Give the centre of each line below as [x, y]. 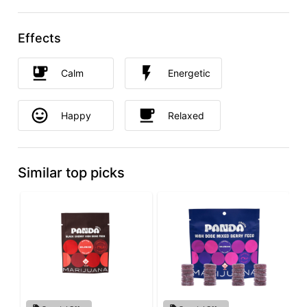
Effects [39, 38]
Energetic [189, 73]
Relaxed [186, 115]
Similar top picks [71, 173]
